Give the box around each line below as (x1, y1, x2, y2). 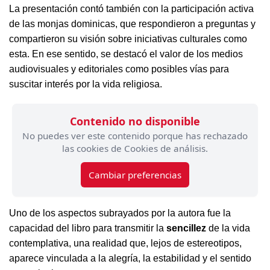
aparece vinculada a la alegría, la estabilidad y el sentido (9, 253, 251, 263)
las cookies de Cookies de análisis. (62, 142, 208, 154)
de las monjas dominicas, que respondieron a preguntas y (9, 19, 256, 29)
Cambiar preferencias (89, 169, 181, 181)
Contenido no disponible (70, 114, 200, 128)
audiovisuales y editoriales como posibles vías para (9, 64, 229, 74)
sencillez (166, 223, 206, 233)
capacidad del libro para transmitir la (9, 223, 166, 233)
